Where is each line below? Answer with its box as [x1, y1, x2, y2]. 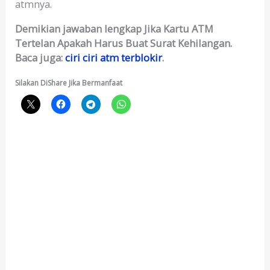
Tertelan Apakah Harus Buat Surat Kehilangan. [15, 36, 233, 50]
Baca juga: [15, 50, 66, 64]
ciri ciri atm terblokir [65, 50, 163, 64]
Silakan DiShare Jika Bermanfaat [15, 78, 123, 89]
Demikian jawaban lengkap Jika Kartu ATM [15, 21, 214, 36]
